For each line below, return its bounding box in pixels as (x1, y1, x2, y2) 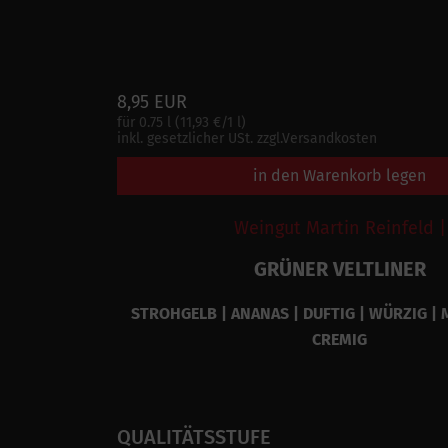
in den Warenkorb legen (253, 166, 426, 186)
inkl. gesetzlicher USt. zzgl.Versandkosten (117, 130, 377, 148)
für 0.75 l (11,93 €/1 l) (117, 114, 246, 132)
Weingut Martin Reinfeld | (233, 217, 446, 240)
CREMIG (312, 330, 367, 350)
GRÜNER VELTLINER (253, 257, 426, 282)
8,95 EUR (117, 91, 187, 114)
